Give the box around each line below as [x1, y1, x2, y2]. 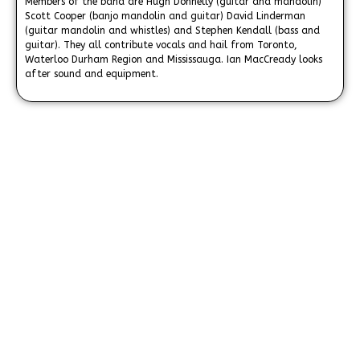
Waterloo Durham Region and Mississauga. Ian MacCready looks [25, 54, 322, 66]
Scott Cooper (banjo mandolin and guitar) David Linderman [25, 10, 305, 22]
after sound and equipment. [25, 68, 158, 80]
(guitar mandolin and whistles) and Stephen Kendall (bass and [25, 25, 320, 37]
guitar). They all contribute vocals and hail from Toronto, [25, 39, 297, 51]
